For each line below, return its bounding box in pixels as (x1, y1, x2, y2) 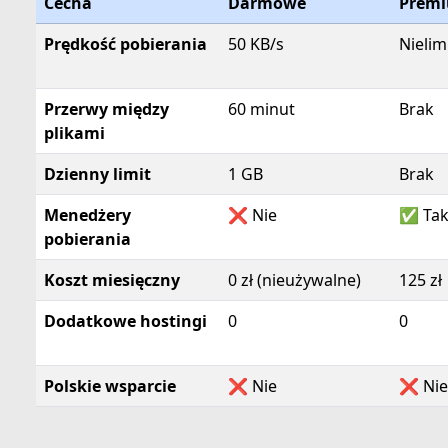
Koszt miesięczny (44, 269, 180, 291)
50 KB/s (228, 33, 284, 55)
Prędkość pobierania (44, 33, 207, 55)
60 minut (228, 98, 295, 120)
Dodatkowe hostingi (44, 310, 207, 332)
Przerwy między (44, 98, 169, 120)
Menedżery (44, 204, 131, 226)
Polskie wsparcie (44, 375, 176, 397)
